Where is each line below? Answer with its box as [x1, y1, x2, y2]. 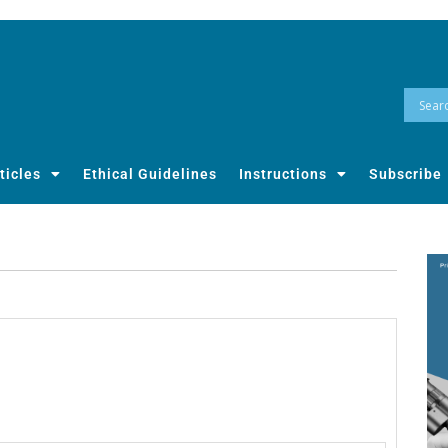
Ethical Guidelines [83, 166, 217, 183]
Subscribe [369, 166, 442, 183]
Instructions [239, 166, 327, 183]
